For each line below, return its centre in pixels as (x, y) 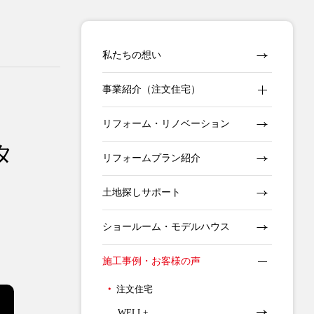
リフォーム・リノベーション (166, 124)
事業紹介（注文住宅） (151, 89)
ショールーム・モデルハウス (166, 227)
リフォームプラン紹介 (151, 158)
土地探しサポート (142, 192)
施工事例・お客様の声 (151, 261)
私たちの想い (132, 55)
